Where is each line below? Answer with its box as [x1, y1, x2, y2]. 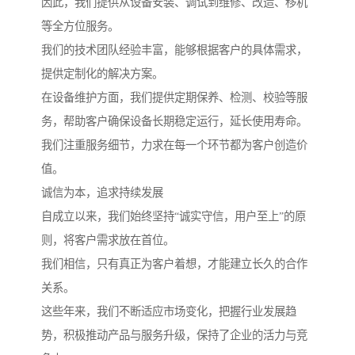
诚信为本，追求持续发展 [41, 186, 163, 200]
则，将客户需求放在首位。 [41, 234, 174, 247]
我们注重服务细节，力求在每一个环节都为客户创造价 [41, 139, 307, 152]
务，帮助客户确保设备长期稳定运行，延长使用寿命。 [41, 115, 307, 128]
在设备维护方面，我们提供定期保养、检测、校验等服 [41, 91, 307, 105]
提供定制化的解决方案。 [41, 67, 163, 81]
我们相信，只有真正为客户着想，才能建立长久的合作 [41, 258, 307, 271]
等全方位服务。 [41, 20, 119, 33]
